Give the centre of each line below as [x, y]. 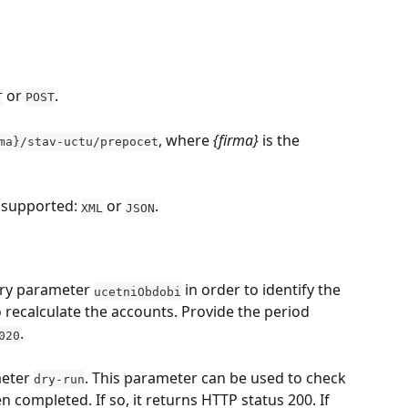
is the [281, 140]
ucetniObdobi [138, 291]
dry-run [59, 379]
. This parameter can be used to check [217, 377]
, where [186, 140]
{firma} [236, 140]
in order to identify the [263, 290]
